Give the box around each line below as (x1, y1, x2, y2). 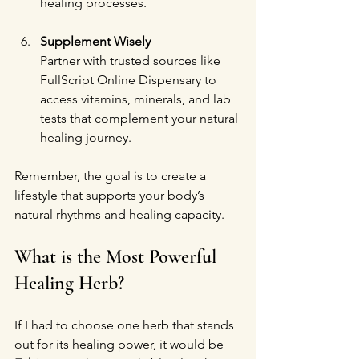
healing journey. (40, 130, 131, 145)
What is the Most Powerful (14, 245, 221, 268)
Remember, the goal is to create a (14, 168, 209, 184)
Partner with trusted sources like (40, 53, 224, 68)
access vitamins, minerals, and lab (40, 91, 234, 107)
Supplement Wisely (40, 34, 151, 49)
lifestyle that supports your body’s (14, 188, 208, 203)
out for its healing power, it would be (14, 337, 227, 352)
